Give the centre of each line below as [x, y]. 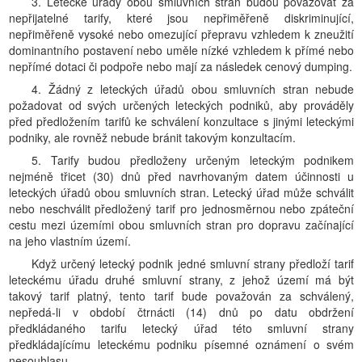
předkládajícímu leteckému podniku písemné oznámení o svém [181, 344]
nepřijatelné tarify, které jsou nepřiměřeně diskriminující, [181, 18]
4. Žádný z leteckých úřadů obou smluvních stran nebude [193, 89]
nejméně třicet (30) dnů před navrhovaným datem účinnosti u [181, 176]
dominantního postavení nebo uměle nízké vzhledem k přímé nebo [181, 50]
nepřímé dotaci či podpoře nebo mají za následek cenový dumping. [181, 66]
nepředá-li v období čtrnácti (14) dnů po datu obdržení [181, 312]
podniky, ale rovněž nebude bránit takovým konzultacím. [152, 137]
